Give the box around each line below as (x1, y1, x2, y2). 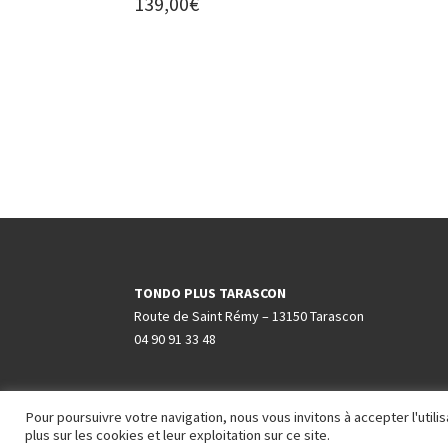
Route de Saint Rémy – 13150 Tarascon (134, 307, 365, 326)
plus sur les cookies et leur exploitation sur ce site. (25, 425, 330, 444)
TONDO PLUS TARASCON (134, 284, 287, 303)
